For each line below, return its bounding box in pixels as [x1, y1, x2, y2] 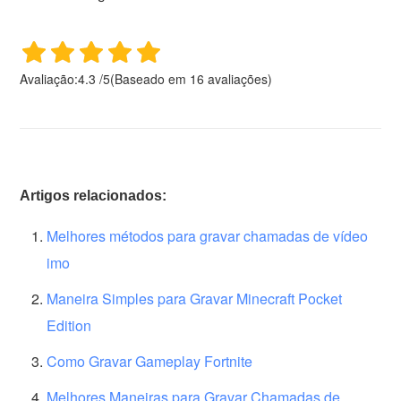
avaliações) [204, 70, 273, 89]
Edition [47, 315, 92, 337]
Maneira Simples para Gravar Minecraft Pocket [47, 288, 343, 310]
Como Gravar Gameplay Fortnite [47, 351, 253, 372]
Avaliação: [20, 70, 79, 89]
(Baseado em [110, 70, 191, 89]
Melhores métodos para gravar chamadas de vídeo [47, 226, 369, 247]
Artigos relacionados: [20, 188, 167, 204]
